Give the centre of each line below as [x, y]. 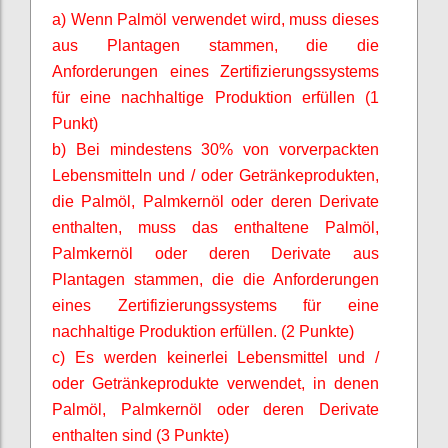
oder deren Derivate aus [256, 253]
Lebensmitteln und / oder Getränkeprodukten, [215, 175]
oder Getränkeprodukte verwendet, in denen [215, 383]
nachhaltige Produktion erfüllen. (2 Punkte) [203, 331]
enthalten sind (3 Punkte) [140, 435]
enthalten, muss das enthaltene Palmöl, [215, 227]
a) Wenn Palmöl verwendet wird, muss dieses [215, 19]
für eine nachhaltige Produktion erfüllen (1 [215, 97]
